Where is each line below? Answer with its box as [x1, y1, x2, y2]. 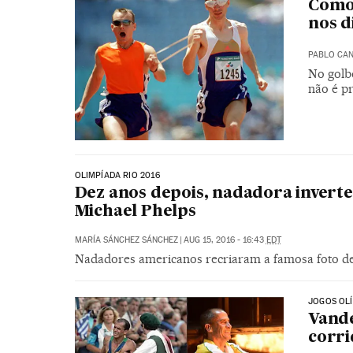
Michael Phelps [74, 204, 196, 221]
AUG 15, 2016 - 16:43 [183, 235, 266, 246]
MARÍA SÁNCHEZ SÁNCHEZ [74, 235, 178, 246]
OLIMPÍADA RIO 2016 [74, 170, 160, 181]
